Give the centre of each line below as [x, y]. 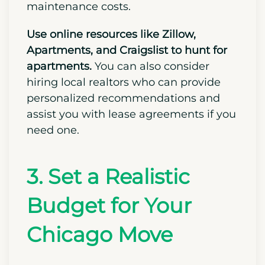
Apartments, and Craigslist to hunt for [127, 94]
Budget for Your [109, 250]
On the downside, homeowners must [126, 19]
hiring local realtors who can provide [124, 126]
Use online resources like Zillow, [111, 78]
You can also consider [152, 110]
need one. [53, 174]
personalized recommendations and [123, 142]
